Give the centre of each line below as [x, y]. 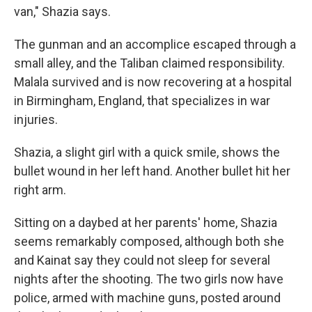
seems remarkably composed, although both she [149, 241]
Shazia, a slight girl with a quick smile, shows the [147, 152]
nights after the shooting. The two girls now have [149, 279]
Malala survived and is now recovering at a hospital [153, 82]
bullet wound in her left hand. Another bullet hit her [152, 171]
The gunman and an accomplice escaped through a [155, 44]
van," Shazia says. [62, 11]
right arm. [40, 190]
